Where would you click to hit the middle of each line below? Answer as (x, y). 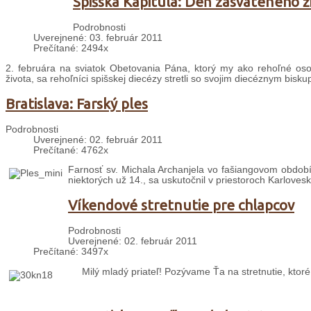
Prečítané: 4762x (71, 150)
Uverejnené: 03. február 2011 (98, 38)
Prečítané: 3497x (71, 251)
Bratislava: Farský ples (77, 103)
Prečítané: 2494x (71, 49)
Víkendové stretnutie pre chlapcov (181, 205)
